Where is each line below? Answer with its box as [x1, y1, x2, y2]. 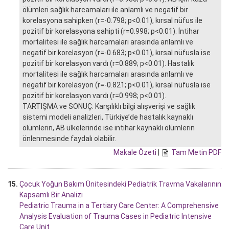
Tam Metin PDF [171, 148, 221, 156]
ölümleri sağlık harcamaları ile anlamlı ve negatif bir [22, 5, 188, 14]
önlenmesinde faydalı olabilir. [22, 134, 116, 143]
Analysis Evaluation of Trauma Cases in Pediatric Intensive [19, 212, 212, 220]
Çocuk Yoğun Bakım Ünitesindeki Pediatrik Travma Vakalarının [19, 179, 221, 188]
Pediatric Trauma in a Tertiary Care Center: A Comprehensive [19, 201, 219, 210]
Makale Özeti [113, 148, 156, 156]
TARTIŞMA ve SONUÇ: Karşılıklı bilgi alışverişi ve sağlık [22, 102, 195, 110]
